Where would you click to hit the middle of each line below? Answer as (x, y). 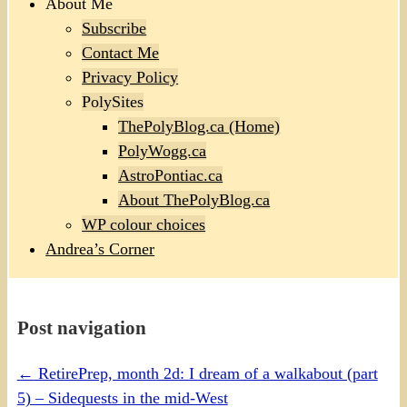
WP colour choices (144, 225)
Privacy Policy (130, 78)
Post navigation (81, 328)
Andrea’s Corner (100, 249)
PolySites (113, 102)
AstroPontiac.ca (171, 176)
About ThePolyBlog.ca (194, 200)
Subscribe (114, 29)
